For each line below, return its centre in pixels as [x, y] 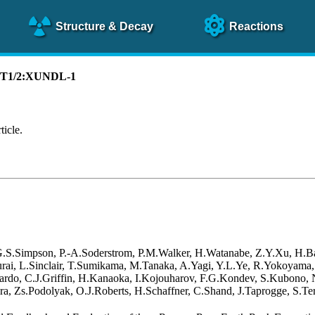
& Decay [130, 26]
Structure [82, 26]
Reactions [257, 26]
